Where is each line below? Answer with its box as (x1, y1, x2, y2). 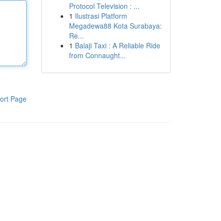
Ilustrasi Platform (74, 11, 127, 21)
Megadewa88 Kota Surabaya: (69, 21, 162, 31)
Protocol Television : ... (69, 1, 140, 11)
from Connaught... (69, 50, 126, 60)
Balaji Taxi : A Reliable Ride (74, 40, 160, 50)
